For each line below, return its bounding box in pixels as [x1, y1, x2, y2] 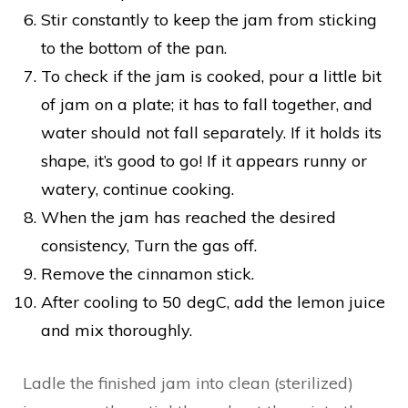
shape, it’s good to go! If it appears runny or [41, 149, 367, 171]
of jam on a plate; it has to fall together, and [41, 93, 372, 115]
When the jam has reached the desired [41, 206, 336, 228]
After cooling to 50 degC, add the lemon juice [41, 291, 385, 312]
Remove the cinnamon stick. [41, 262, 254, 284]
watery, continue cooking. [41, 178, 234, 199]
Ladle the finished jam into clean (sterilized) [23, 372, 353, 393]
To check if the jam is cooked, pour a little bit [41, 65, 382, 87]
